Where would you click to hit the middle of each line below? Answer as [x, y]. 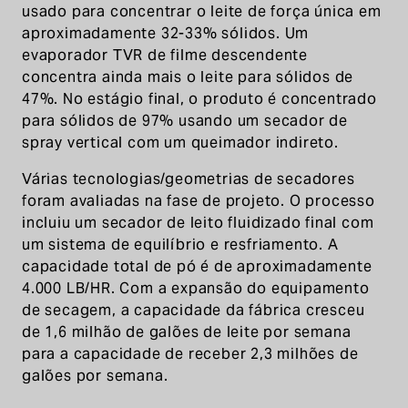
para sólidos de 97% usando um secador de [185, 121]
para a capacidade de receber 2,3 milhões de [190, 354]
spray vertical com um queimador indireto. [180, 143]
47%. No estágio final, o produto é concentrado [199, 99]
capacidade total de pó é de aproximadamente [197, 266]
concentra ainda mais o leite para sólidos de [188, 77]
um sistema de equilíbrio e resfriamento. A [180, 245]
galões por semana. [95, 376]
